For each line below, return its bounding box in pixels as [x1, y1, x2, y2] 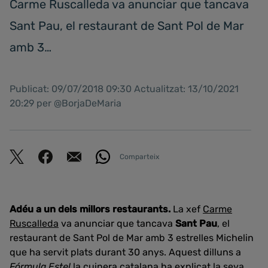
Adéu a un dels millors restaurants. [10, 203, 173, 215]
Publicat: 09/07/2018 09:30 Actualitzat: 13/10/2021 [10, 83, 239, 95]
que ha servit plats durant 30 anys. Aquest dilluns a [10, 246, 241, 258]
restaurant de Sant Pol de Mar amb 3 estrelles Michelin [10, 232, 254, 243]
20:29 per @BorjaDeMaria [10, 98, 121, 109]
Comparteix [120, 152, 159, 161]
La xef [173, 203, 203, 215]
